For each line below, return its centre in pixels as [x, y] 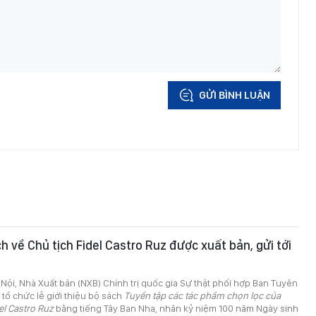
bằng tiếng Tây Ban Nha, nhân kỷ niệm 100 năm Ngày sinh [176, 309]
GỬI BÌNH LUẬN [235, 96]
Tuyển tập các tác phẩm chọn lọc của [202, 296]
